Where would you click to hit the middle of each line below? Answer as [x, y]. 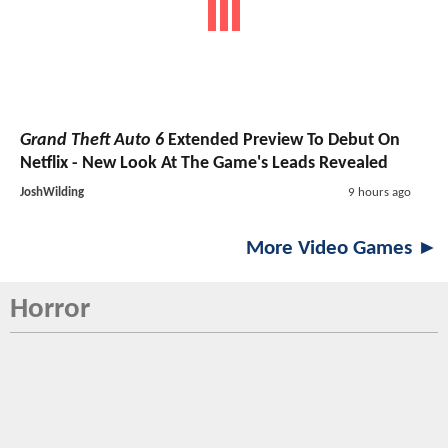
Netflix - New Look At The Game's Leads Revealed [204, 163]
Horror [50, 309]
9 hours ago [379, 192]
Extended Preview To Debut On [282, 140]
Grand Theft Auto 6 [92, 140]
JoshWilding [52, 192]
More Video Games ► [342, 248]
